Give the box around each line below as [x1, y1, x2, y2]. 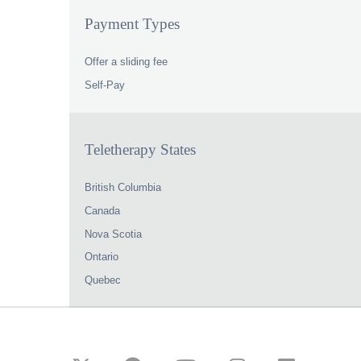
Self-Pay [85, 78, 126, 91]
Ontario [85, 251, 119, 263]
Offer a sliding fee [85, 56, 168, 68]
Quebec [85, 273, 122, 286]
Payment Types [85, 15, 180, 33]
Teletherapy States [85, 141, 197, 159]
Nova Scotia [85, 227, 143, 240]
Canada [85, 205, 121, 218]
